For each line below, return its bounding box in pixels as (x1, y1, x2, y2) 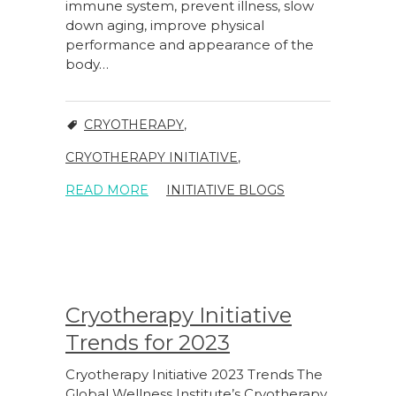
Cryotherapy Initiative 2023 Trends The (65, 366, 323, 384)
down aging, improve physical (65, 17, 264, 34)
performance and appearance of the (65, 36, 314, 54)
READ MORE (65, 182, 148, 199)
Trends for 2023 (65, 330, 230, 356)
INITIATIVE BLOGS (166, 182, 285, 199)
